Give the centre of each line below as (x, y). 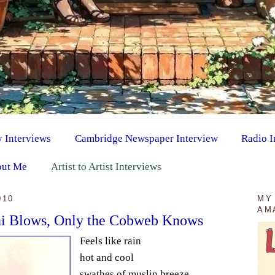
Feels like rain (110, 241)
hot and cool (107, 257)
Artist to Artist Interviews (106, 166)
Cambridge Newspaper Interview (146, 138)
